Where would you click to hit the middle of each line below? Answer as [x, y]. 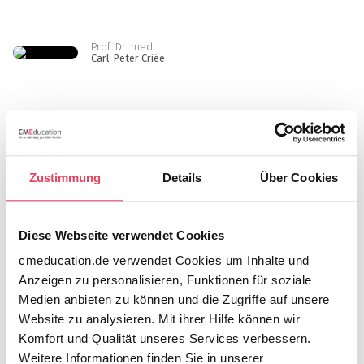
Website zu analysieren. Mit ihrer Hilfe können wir [159, 319]
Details [182, 177]
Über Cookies [299, 177]
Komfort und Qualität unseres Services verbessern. [165, 339]
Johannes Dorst [128, 301]
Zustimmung [65, 177]
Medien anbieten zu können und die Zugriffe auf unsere [174, 300]
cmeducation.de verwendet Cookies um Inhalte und [164, 261]
